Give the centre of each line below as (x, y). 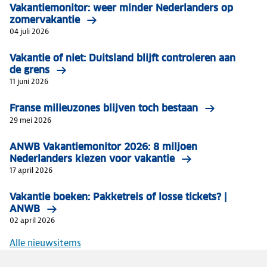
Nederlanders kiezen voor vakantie (92, 159)
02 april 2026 (32, 220)
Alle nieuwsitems (45, 243)
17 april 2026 (31, 170)
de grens (30, 70)
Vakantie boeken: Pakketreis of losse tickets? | (118, 197)
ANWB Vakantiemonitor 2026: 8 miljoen (103, 147)
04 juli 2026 (29, 31)
